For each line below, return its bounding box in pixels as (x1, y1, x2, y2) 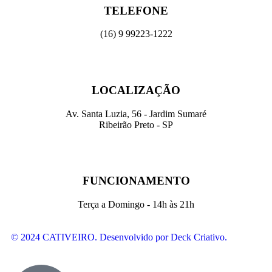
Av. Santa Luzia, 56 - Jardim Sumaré (66, 108, 206, 119)
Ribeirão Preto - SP (99, 119, 173, 130)
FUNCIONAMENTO (82, 174, 190, 188)
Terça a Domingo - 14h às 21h (78, 199, 194, 210)
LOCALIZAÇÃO (92, 84, 180, 97)
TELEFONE (104, 4, 168, 17)
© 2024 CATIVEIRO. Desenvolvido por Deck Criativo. (11, 232, 227, 243)
